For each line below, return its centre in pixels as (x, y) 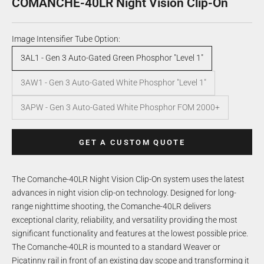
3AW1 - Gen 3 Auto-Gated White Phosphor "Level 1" (113, 83)
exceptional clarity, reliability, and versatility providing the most (125, 220)
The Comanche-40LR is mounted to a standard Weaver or (116, 247)
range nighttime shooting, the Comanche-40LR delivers (111, 207)
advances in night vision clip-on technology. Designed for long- (124, 193)
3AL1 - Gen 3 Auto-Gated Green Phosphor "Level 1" (112, 58)
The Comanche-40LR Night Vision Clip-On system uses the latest (128, 179)
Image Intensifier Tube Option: (66, 39)
